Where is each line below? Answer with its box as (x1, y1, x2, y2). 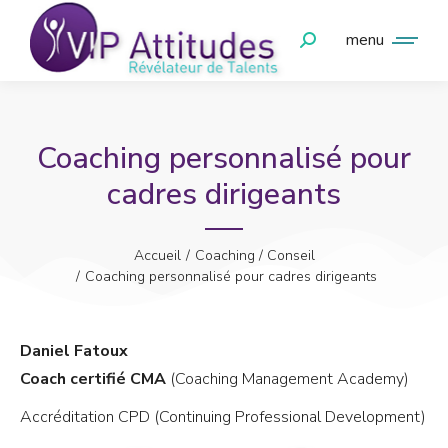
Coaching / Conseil (194, 245, 315, 265)
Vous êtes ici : (30, 245, 135, 270)
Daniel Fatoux (20, 339, 128, 362)
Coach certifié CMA (20, 367, 166, 390)
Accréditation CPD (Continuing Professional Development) (20, 405, 426, 428)
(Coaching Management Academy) (170, 367, 409, 390)
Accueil (133, 245, 181, 265)
